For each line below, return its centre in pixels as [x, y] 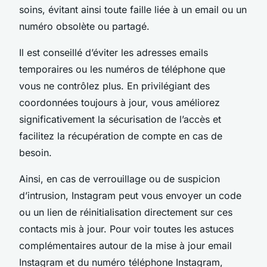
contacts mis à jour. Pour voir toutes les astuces [126, 229]
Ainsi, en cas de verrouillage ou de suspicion [119, 178]
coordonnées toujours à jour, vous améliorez [119, 102]
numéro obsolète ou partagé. [84, 26]
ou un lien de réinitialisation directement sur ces [126, 212]
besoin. [35, 152]
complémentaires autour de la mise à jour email [125, 245]
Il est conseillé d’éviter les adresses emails [114, 52]
